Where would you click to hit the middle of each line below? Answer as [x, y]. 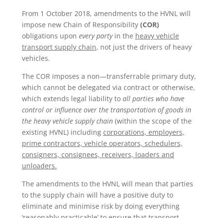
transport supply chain [59, 47]
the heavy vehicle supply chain [67, 121]
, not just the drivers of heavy [144, 47]
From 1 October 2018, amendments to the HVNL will [106, 13]
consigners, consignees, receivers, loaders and [98, 154]
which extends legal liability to [72, 99]
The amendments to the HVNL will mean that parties [107, 184]
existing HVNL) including [62, 132]
